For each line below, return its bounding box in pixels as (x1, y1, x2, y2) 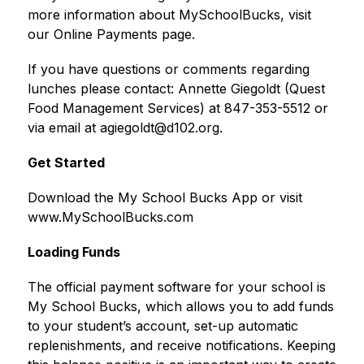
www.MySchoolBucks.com (27, 209, 193, 226)
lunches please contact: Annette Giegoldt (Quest (27, 80, 325, 97)
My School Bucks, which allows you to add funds (27, 298, 334, 315)
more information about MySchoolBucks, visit (27, 6, 311, 24)
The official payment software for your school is (27, 279, 326, 296)
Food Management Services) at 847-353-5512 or (27, 100, 328, 117)
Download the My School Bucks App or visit (27, 189, 302, 206)
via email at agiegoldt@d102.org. (27, 119, 223, 136)
